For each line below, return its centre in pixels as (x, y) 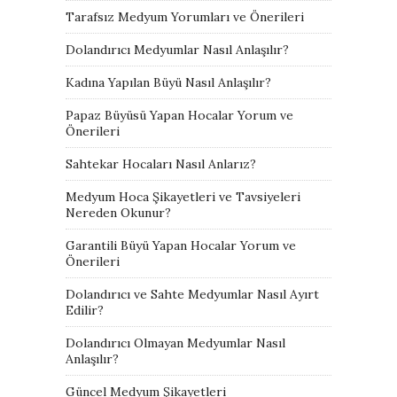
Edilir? (85, 310)
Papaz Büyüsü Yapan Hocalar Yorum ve (179, 115)
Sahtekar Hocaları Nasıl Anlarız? (161, 163)
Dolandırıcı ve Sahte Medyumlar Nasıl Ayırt (192, 294)
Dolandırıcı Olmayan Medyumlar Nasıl (175, 343)
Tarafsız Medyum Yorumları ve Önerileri (185, 16)
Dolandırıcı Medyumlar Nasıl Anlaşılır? (177, 49)
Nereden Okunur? (118, 212)
